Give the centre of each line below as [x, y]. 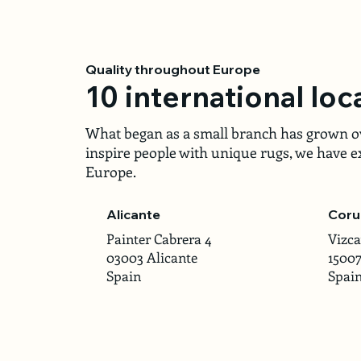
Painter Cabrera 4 [158, 239]
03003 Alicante [151, 257]
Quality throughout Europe [172, 69]
